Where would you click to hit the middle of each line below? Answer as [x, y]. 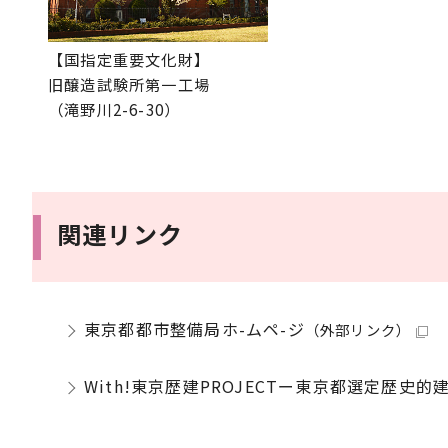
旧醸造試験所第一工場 [129, 83]
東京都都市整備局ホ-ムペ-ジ [194, 328]
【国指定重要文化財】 [129, 58]
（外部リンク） [358, 329]
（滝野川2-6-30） [114, 108]
